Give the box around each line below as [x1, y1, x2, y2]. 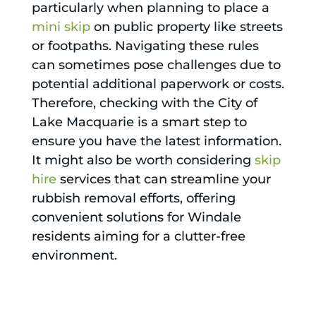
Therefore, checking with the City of [31, 95, 257, 111]
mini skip [31, 19, 90, 35]
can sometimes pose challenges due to [31, 57, 281, 73]
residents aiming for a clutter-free [31, 229, 245, 245]
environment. [31, 248, 117, 264]
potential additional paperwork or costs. [31, 76, 284, 92]
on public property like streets [90, 19, 283, 35]
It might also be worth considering [31, 152, 255, 169]
